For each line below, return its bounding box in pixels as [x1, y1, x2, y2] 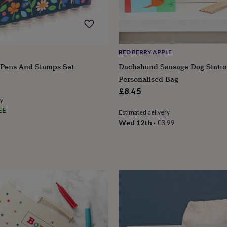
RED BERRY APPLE [118, 48, 172, 56]
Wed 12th [118, 118, 152, 127]
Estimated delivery [118, 108, 170, 117]
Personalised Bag [118, 73, 178, 85]
